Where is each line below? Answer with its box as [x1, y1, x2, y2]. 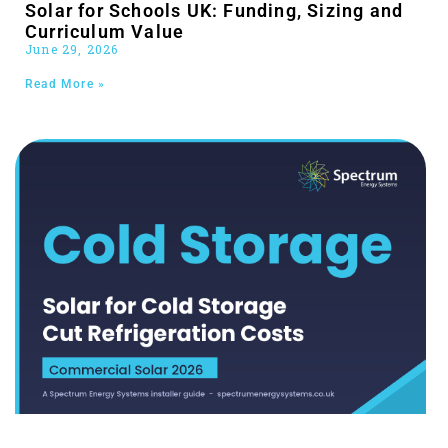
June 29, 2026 [25, 41, 119, 58]
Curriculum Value [25, 21, 185, 43]
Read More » [25, 77, 106, 92]
